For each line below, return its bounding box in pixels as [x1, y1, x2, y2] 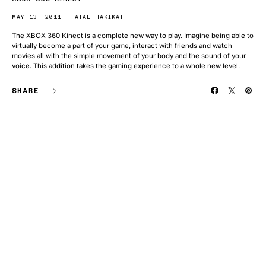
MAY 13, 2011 [12, 13, 62, 21]
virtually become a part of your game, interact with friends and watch [12, 42, 232, 50]
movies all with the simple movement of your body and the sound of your [12, 52, 246, 61]
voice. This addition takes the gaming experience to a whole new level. [12, 62, 240, 71]
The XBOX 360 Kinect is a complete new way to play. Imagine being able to [12, 31, 254, 40]
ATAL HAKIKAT [75, 13, 123, 21]
